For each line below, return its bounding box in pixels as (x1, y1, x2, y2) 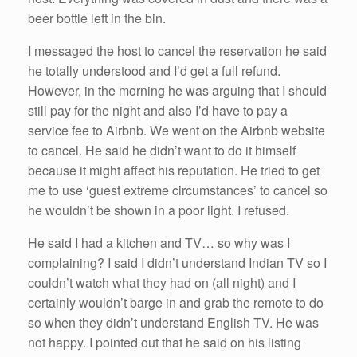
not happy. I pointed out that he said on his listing (28, 333, 301, 352)
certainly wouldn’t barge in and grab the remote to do (28, 293, 324, 312)
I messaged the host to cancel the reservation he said (28, 41, 327, 61)
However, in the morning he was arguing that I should (28, 81, 327, 100)
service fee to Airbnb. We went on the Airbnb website (28, 121, 325, 140)
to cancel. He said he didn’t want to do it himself (28, 141, 296, 160)
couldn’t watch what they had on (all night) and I (28, 273, 296, 292)
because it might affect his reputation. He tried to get (28, 161, 320, 180)
